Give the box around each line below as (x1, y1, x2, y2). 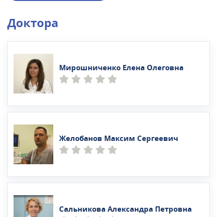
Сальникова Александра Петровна (59, 203, 192, 215)
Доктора (7, 15, 59, 32)
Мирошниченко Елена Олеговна (59, 62, 184, 73)
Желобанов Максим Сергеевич (59, 133, 178, 144)
